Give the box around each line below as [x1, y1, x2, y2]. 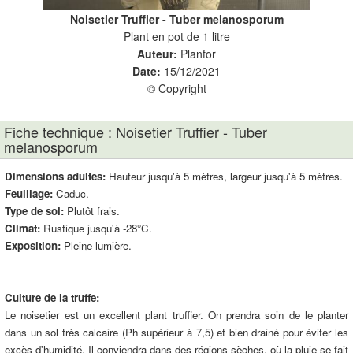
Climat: [5, 221, 40, 236]
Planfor [180, 46, 216, 61]
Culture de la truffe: [5, 290, 99, 305]
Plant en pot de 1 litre [123, 28, 230, 44]
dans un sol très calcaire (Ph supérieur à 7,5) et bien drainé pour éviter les [5, 325, 348, 340]
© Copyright [147, 80, 206, 96]
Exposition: [5, 238, 61, 253]
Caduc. [53, 186, 89, 201]
